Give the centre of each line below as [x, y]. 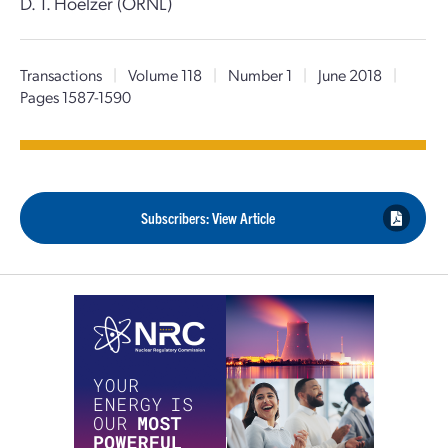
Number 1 [260, 74]
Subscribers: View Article [208, 217]
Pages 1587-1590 [75, 96]
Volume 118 [165, 74]
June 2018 [350, 74]
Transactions [61, 74]
